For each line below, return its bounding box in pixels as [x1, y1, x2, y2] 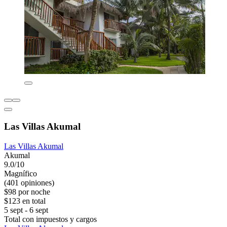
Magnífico [4, 169, 37, 178]
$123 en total [4, 196, 46, 205]
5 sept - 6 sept [4, 205, 48, 214]
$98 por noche [4, 187, 50, 196]
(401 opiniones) [4, 178, 54, 187]
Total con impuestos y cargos [4, 214, 97, 223]
